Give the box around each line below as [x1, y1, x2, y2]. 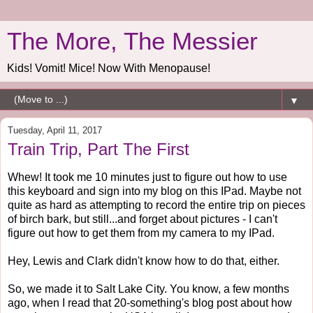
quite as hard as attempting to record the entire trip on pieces [8, 198, 305, 211]
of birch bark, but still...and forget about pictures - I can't [8, 212, 277, 225]
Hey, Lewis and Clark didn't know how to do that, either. [8, 254, 279, 267]
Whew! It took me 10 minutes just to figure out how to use [8, 170, 287, 183]
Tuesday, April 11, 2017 [8, 125, 102, 136]
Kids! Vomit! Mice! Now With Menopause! [7, 62, 210, 74]
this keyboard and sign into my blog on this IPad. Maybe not [8, 184, 301, 197]
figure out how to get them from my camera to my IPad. [8, 226, 275, 239]
